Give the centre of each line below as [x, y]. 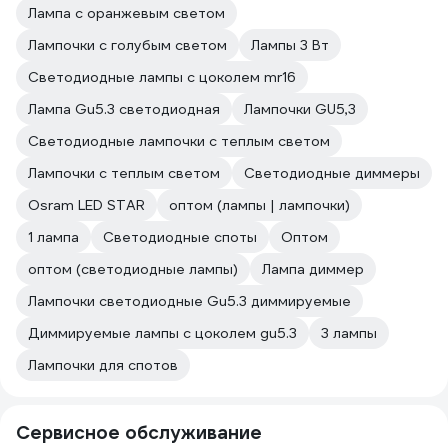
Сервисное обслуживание [139, 432]
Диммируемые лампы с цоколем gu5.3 [162, 333]
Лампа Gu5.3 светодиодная [124, 109]
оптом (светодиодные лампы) [133, 269]
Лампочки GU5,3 [300, 109]
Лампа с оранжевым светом [126, 13]
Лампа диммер [313, 269]
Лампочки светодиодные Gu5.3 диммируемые [189, 301]
